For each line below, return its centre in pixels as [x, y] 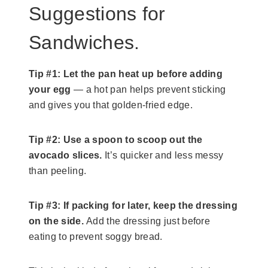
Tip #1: [45, 74]
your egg [50, 90]
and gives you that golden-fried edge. [111, 105]
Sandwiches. [84, 43]
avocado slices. [66, 156]
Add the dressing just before [147, 221]
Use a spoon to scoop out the [133, 140]
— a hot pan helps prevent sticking [148, 90]
